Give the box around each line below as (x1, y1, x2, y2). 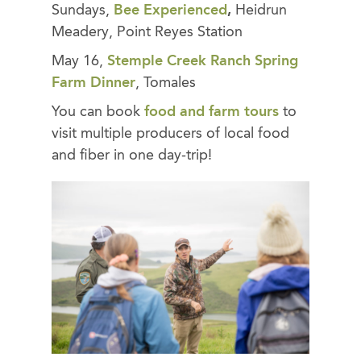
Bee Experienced (114, 2, 227, 18)
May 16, (52, 53, 107, 68)
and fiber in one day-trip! (52, 148, 212, 164)
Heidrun (235, 2, 287, 18)
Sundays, (52, 2, 114, 18)
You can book (52, 105, 144, 120)
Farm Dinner (52, 75, 135, 90)
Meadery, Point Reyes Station (52, 24, 243, 39)
